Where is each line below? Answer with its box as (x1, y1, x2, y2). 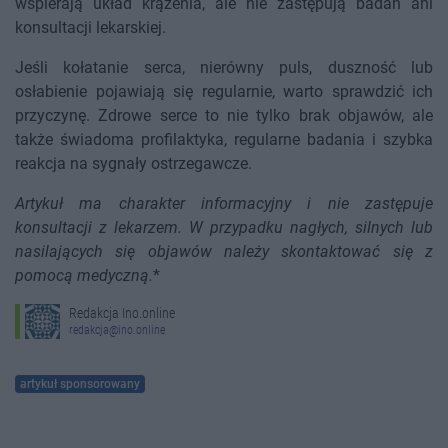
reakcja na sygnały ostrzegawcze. (15, 154, 252, 174)
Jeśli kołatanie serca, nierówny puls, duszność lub (15, 58, 433, 78)
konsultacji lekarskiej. (15, 18, 166, 38)
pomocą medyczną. (15, 266, 153, 286)
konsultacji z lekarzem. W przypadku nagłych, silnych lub (15, 218, 433, 238)
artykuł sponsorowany (19, 377, 140, 392)
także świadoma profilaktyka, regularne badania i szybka (15, 130, 433, 150)
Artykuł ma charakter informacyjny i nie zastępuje (15, 194, 433, 214)
